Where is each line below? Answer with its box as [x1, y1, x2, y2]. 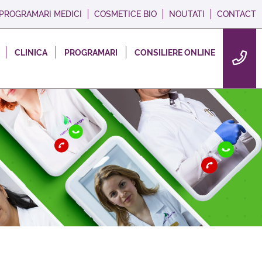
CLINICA [15, 47, 47, 57]
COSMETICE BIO [94, 9, 157, 19]
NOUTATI [169, 9, 205, 19]
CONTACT [217, 9, 256, 19]
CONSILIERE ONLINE [135, 47, 215, 57]
